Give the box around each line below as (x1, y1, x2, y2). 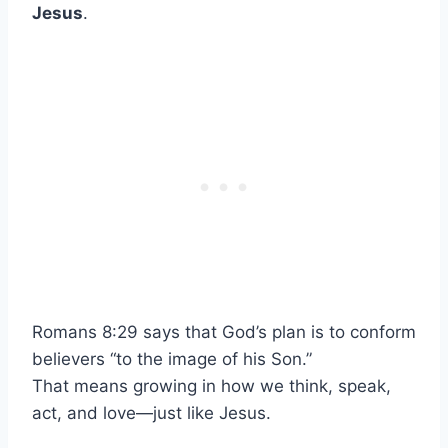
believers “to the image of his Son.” (32, 348, 312, 369)
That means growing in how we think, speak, (32, 375, 391, 396)
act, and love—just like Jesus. (32, 402, 271, 423)
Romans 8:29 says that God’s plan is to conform (32, 321, 416, 342)
